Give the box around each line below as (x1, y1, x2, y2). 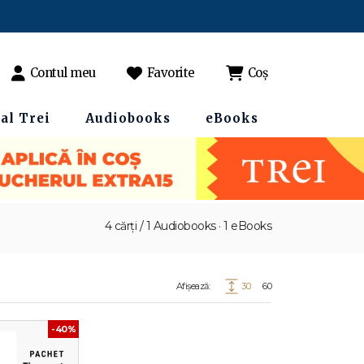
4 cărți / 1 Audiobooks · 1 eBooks (104, 219, 271, 233)
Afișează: (175, 280, 210, 292)
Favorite (146, 65, 195, 80)
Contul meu (29, 65, 96, 80)
